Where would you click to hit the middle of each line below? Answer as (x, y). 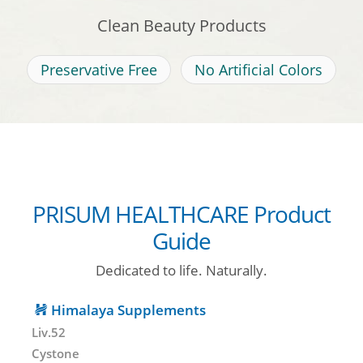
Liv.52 (49, 332)
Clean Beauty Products (181, 26)
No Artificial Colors (258, 70)
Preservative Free (99, 70)
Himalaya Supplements (128, 310)
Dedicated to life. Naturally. (181, 270)
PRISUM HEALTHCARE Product (181, 214)
